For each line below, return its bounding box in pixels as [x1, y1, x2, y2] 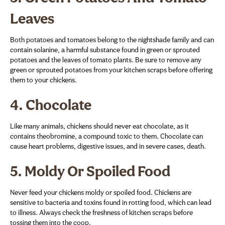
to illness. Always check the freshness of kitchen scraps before [10, 209, 193, 217]
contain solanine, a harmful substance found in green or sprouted [10, 46, 200, 54]
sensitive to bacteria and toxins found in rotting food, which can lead [10, 199, 211, 207]
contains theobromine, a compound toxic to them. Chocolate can [10, 133, 203, 141]
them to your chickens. [10, 76, 77, 84]
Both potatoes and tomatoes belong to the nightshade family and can [10, 36, 214, 44]
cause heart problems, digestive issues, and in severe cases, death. [10, 143, 206, 151]
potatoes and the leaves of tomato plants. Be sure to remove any [10, 56, 201, 64]
